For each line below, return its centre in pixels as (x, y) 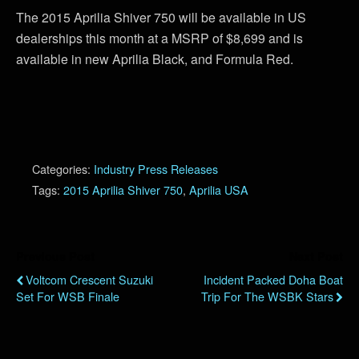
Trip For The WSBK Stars (267, 296)
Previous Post (55, 257)
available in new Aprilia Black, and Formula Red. (155, 59)
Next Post (316, 257)
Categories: (63, 169)
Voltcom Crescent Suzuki (89, 280)
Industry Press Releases (156, 169)
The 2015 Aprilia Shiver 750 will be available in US (161, 18)
